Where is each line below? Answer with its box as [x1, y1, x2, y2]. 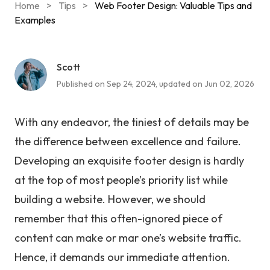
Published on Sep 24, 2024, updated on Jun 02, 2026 [57, 78, 254, 89]
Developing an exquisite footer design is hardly [14, 154, 244, 168]
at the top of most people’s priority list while [14, 173, 228, 187]
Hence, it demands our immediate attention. [14, 250, 230, 264]
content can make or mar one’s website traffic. [14, 231, 242, 245]
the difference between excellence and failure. [14, 134, 241, 148]
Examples [14, 14, 55, 26]
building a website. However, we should [14, 192, 206, 206]
